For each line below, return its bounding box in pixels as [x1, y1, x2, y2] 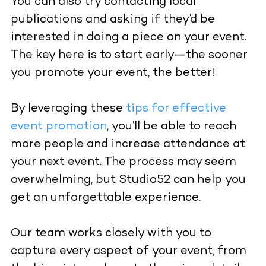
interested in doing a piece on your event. [10, 31, 246, 45]
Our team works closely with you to [10, 227, 211, 240]
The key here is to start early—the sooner [10, 49, 248, 62]
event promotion [10, 121, 107, 134]
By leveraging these [10, 103, 126, 116]
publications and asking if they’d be [10, 14, 215, 27]
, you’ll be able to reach [106, 121, 236, 134]
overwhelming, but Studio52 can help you [10, 174, 246, 187]
